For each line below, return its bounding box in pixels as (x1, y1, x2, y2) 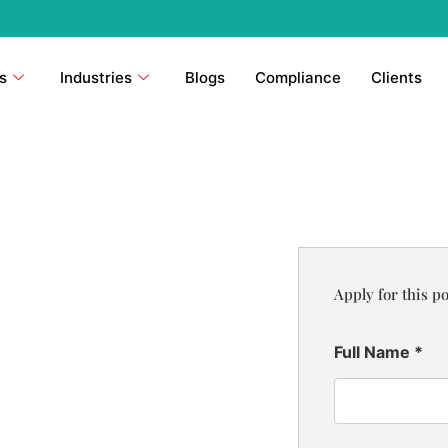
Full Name (333, 341, 414, 362)
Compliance (254, 67, 341, 87)
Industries (59, 67, 132, 87)
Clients (370, 67, 422, 87)
